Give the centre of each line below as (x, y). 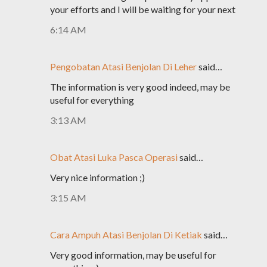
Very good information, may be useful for (133, 255)
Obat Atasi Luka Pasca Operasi (114, 157)
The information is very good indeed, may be (140, 87)
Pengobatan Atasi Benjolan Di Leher (123, 66)
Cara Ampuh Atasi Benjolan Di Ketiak (126, 235)
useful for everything (92, 100)
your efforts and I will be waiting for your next (143, 9)
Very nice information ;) (97, 177)
